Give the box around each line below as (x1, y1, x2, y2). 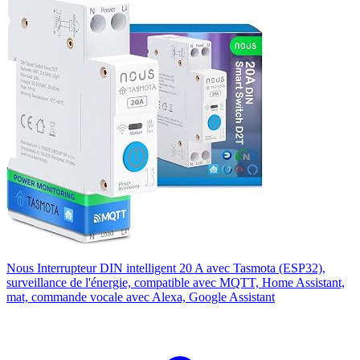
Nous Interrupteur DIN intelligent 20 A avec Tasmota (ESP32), (6, 260, 325, 275)
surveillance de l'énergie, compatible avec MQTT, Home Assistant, (6, 275, 345, 289)
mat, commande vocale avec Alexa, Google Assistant (6, 289, 275, 304)
